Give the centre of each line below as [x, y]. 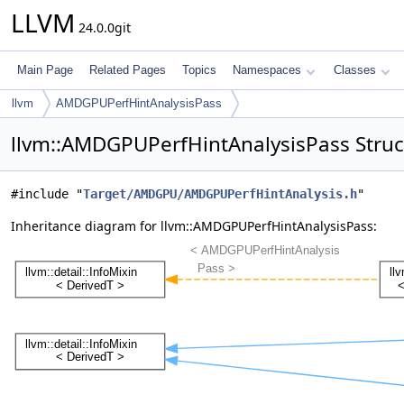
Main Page [45, 70]
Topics [199, 70]
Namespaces [267, 70]
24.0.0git [103, 28]
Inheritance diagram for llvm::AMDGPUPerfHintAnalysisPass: [194, 226]
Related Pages [128, 70]
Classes [355, 70]
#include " [47, 194]
